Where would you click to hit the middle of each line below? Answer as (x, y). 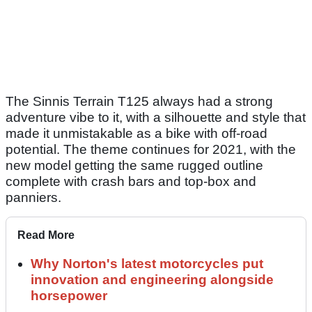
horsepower (69, 295)
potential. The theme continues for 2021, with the (151, 149)
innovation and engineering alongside (152, 279)
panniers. (33, 197)
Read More (46, 235)
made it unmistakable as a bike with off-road (136, 133)
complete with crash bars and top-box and (131, 181)
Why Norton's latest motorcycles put (147, 263)
